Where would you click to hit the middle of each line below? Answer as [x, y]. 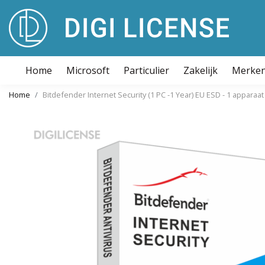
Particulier [146, 70]
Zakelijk [201, 70]
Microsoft [88, 70]
